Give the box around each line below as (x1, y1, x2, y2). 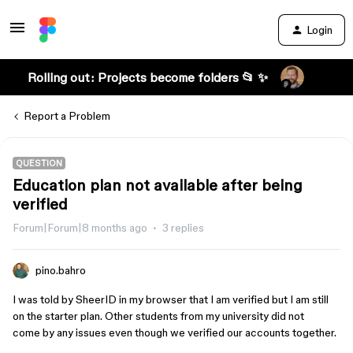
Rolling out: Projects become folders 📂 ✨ (27, 70, 268, 84)
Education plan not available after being (13, 176, 303, 194)
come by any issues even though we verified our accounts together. (13, 326, 339, 339)
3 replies (162, 221, 204, 234)
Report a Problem (24, 110, 110, 122)
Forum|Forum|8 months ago (13, 221, 147, 234)
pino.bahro (35, 264, 86, 277)
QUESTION (16, 158, 62, 168)
